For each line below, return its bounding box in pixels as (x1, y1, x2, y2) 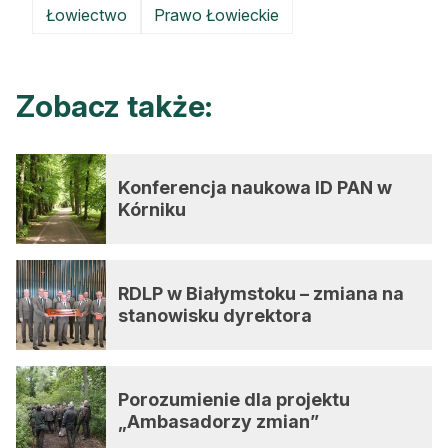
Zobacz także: (16, 88, 212, 124)
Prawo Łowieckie (154, 5, 280, 25)
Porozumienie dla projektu (118, 389, 350, 410)
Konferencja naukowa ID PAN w (118, 177, 392, 198)
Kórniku (118, 199, 186, 220)
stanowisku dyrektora (118, 305, 312, 326)
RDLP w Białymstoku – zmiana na (118, 283, 404, 304)
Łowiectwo (45, 5, 127, 25)
